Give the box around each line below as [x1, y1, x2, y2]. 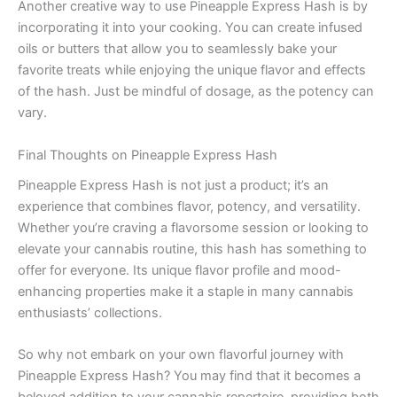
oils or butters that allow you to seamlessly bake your [18, 41, 337, 58]
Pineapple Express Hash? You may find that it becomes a [18, 368, 361, 385]
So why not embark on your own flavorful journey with [18, 346, 344, 363]
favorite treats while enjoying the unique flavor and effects [18, 62, 366, 79]
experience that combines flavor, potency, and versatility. [18, 198, 361, 214]
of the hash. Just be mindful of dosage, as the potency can [18, 83, 374, 100]
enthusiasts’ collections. [18, 304, 162, 321]
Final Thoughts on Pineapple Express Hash [18, 146, 277, 163]
